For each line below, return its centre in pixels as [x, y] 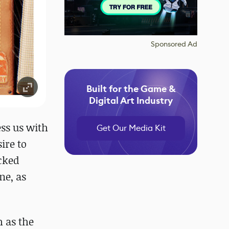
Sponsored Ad [174, 44]
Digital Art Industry [131, 101]
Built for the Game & [131, 89]
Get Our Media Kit [131, 128]
